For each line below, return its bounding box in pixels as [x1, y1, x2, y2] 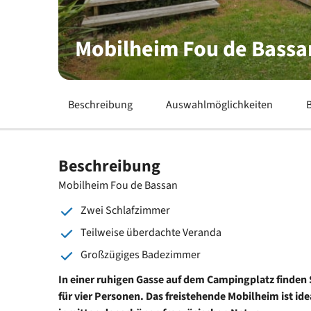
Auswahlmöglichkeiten [166, 96, 273, 112]
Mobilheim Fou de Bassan [58, 177, 178, 193]
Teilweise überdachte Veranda [81, 224, 221, 240]
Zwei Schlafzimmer [81, 202, 170, 218]
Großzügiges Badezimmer [81, 246, 201, 262]
